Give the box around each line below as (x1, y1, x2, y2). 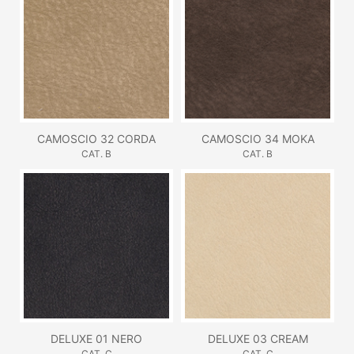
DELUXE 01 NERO (51, 331, 142, 345)
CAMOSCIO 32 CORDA (37, 131, 156, 145)
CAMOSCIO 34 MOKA (201, 131, 314, 145)
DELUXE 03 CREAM (207, 331, 308, 345)
